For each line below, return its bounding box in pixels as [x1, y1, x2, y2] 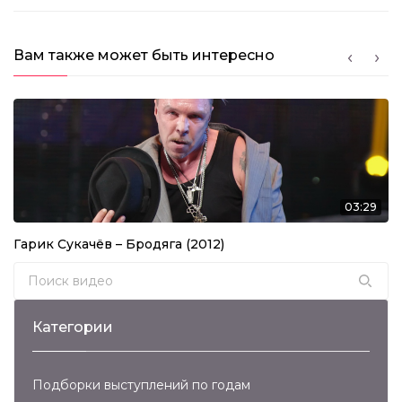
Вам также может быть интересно [13, 47, 275, 65]
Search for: [14, 266, 91, 283]
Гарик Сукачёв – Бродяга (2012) [13, 236, 224, 253]
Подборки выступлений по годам [32, 377, 250, 394]
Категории [32, 319, 113, 336]
